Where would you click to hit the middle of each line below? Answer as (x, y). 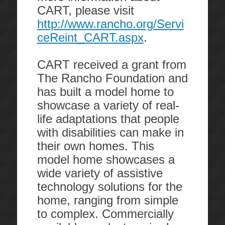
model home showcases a (106, 159)
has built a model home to (105, 92)
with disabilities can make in (110, 132)
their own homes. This (95, 146)
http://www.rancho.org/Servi (110, 24)
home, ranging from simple (107, 200)
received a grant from (130, 65)
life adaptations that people (108, 119)
